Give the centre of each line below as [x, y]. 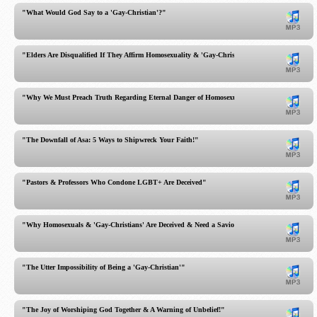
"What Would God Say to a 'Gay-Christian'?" [94, 12]
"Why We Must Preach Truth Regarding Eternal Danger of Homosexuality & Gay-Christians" [167, 97]
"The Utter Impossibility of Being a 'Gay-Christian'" [104, 267]
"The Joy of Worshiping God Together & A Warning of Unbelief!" [123, 310]
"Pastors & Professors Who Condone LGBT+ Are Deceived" [114, 182]
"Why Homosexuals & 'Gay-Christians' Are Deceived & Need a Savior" [132, 225]
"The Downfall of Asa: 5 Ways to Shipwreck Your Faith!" [110, 140]
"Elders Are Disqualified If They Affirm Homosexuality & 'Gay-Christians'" [139, 55]
